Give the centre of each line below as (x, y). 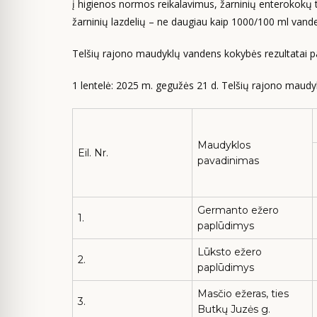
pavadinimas (228, 161)
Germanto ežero (238, 210)
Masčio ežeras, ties (243, 294)
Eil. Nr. (93, 153)
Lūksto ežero (230, 252)
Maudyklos (224, 145)
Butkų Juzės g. (234, 309)
